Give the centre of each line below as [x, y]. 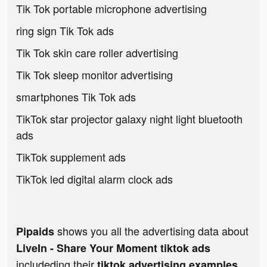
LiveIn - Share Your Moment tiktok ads [113, 248]
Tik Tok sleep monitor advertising [94, 75]
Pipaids [35, 232]
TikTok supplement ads [71, 157]
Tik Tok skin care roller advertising [97, 53]
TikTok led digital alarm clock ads [94, 179]
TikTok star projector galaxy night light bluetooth [129, 119]
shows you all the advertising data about [151, 231]
